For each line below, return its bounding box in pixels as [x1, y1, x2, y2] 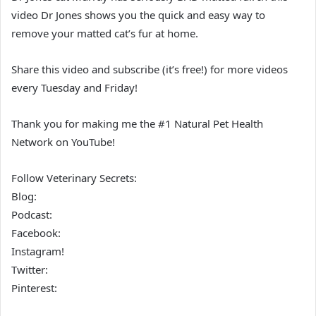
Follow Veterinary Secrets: [11, 171, 137, 185]
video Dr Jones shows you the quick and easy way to [11, 8, 265, 22]
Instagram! [11, 244, 64, 258]
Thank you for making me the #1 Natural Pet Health [11, 116, 263, 130]
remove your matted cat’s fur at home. [11, 26, 198, 40]
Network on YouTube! [11, 135, 115, 149]
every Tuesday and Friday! [11, 80, 138, 95]
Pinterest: [11, 281, 57, 295]
